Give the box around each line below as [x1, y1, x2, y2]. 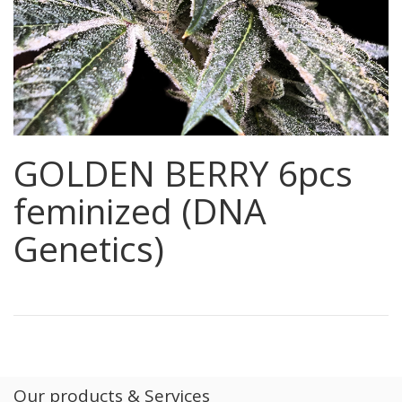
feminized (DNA [13, 187, 267, 234]
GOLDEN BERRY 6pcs [13, 149, 353, 197]
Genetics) [13, 224, 164, 272]
